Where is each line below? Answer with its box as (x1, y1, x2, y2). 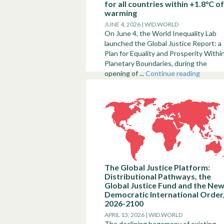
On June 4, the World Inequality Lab (104, 29, 216, 37)
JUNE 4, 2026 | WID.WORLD (104, 20, 178, 28)
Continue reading (145, 69, 200, 77)
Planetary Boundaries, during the (104, 59, 207, 67)
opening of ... (104, 69, 145, 77)
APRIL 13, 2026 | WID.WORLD (104, 211, 182, 218)
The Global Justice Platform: (104, 162, 210, 172)
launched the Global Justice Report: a (104, 39, 221, 47)
